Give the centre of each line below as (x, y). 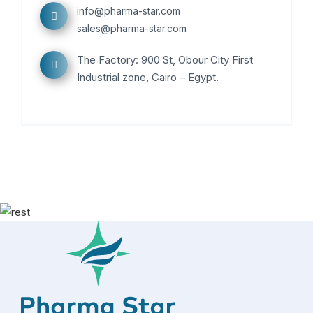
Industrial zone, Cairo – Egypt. (148, 77)
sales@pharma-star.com (132, 28)
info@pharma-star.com (129, 11)
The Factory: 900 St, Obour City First (165, 60)
